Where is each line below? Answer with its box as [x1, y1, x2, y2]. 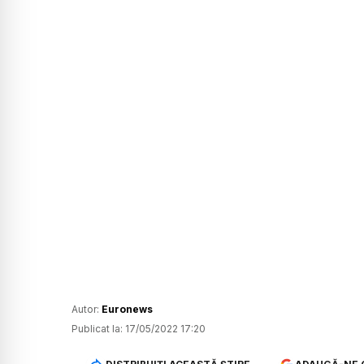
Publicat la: [71, 323, 123, 336]
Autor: [71, 303, 102, 316]
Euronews [102, 303, 153, 316]
